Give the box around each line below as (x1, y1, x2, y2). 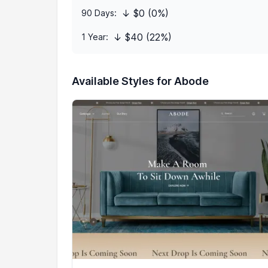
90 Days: (81, 8, 117, 18)
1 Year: (81, 32, 108, 42)
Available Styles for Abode (72, 75, 209, 87)
